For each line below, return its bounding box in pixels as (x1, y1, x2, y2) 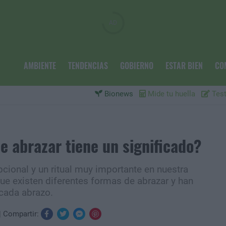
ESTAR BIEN (165, 60, 203, 72)
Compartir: (3, 209, 41, 218)
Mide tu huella (146, 89, 195, 98)
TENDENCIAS (68, 60, 108, 72)
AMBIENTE (23, 60, 56, 72)
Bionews (102, 89, 133, 98)
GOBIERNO (120, 60, 153, 72)
